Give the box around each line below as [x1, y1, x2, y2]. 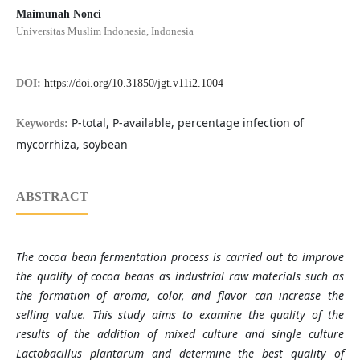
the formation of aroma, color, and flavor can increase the [15, 288, 345, 304]
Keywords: [15, 117, 72, 130]
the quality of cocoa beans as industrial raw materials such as [15, 268, 345, 284]
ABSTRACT [15, 190, 88, 204]
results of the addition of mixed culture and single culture [15, 326, 345, 342]
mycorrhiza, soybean [15, 137, 128, 153]
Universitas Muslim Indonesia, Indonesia [15, 25, 194, 38]
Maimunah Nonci [15, 8, 101, 21]
